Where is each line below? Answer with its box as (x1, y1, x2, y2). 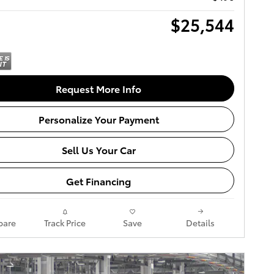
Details (186, 217, 215, 229)
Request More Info (56, 81, 141, 95)
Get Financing (66, 173, 131, 188)
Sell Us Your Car (61, 143, 136, 157)
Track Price (43, 217, 86, 229)
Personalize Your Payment (38, 112, 159, 127)
